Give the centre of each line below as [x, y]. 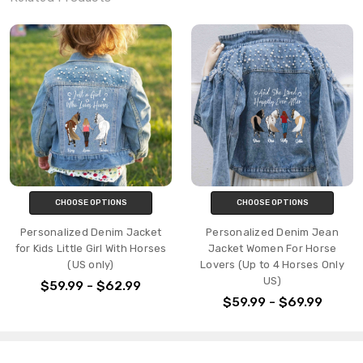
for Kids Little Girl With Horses [91, 249]
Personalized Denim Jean [272, 233]
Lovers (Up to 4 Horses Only [272, 265]
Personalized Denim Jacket [91, 233]
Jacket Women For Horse [272, 249]
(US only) [91, 265]
